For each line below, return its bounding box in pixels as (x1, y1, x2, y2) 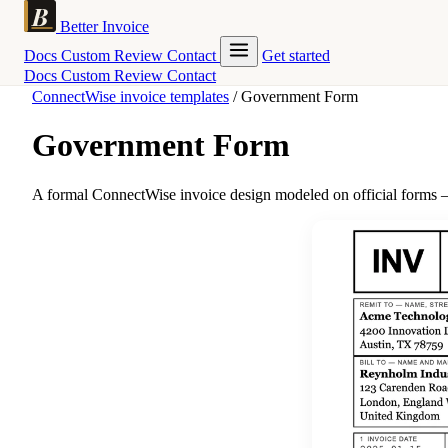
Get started (262, 47, 330, 64)
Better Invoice (60, 18, 149, 35)
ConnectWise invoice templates (32, 88, 229, 105)
